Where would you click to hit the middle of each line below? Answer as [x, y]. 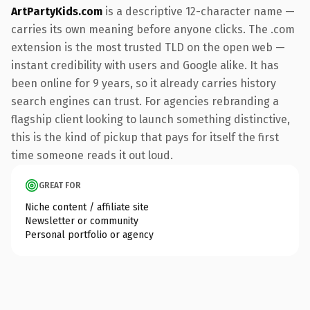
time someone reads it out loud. [92, 155]
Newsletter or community [82, 221]
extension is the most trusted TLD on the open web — [148, 47]
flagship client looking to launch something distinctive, [151, 119]
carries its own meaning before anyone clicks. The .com [153, 29]
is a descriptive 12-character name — [199, 11]
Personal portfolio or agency [89, 235]
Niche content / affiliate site [87, 207]
